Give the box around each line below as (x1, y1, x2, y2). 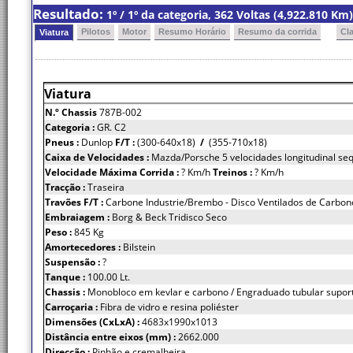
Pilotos (81, 27, 110, 36)
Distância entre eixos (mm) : (45, 330, 178, 344)
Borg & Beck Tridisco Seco (112, 210, 227, 224)
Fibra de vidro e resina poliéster (100, 300, 239, 314)
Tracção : (45, 180, 87, 194)
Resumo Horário (158, 27, 226, 36)
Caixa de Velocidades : (45, 150, 151, 164)
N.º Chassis (45, 106, 99, 119)
